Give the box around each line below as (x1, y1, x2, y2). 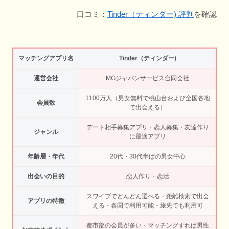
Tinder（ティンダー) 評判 (107, 10, 194, 19)
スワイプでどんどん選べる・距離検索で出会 (86, 193, 209, 200)
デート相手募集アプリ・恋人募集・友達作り (86, 124, 209, 131)
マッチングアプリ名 (18, 55, 74, 62)
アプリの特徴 (28, 197, 64, 205)
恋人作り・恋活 (126, 173, 169, 180)
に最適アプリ (129, 133, 166, 141)
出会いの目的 (28, 173, 64, 180)
